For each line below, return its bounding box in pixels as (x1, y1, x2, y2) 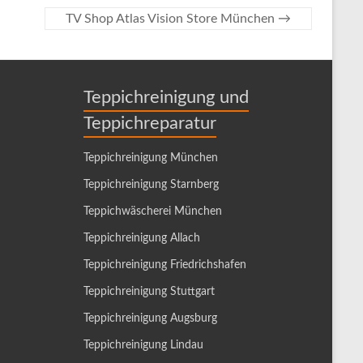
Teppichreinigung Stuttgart (83, 286, 215, 297)
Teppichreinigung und (83, 88, 249, 106)
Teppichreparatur (83, 114, 216, 132)
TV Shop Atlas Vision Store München (66, 12, 278, 25)
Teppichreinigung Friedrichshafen (83, 259, 246, 271)
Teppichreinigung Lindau (83, 340, 203, 351)
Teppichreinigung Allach (83, 233, 200, 244)
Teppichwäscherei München (83, 206, 222, 217)
